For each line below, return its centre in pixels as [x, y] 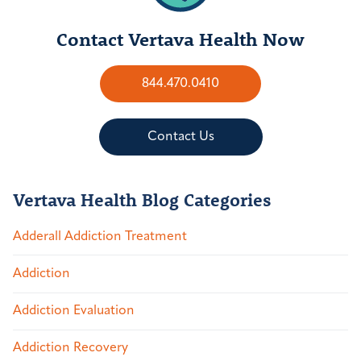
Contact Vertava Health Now [180, 38]
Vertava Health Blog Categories [142, 199]
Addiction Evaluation [74, 311]
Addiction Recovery [71, 349]
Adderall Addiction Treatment [100, 237]
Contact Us [180, 137]
